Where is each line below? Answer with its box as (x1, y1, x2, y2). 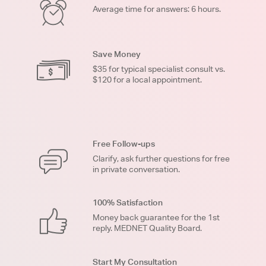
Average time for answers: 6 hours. (92, 4, 221, 14)
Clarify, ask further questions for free (92, 154, 230, 164)
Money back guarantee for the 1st (92, 212, 220, 222)
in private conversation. (92, 164, 180, 175)
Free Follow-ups (92, 139, 155, 149)
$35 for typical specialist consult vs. (92, 64, 225, 74)
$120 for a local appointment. (92, 74, 202, 84)
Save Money (92, 49, 141, 59)
